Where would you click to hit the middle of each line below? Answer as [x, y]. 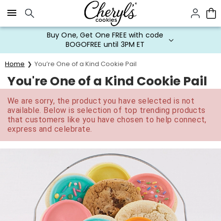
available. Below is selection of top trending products [107, 110]
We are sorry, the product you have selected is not [101, 101]
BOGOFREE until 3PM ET [105, 44]
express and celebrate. [50, 129]
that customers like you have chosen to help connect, [107, 120]
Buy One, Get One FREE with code [105, 35]
